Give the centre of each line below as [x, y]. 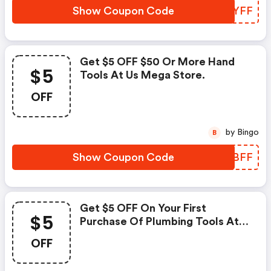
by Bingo [248, 132]
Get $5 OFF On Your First [143, 208]
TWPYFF [230, 11]
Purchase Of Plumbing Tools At [159, 221]
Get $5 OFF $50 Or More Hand [157, 62]
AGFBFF [231, 157]
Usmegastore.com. [130, 235]
